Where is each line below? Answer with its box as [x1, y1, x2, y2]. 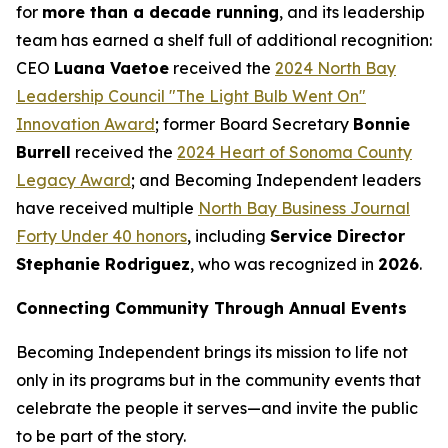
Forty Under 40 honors [16, 225, 187, 246]
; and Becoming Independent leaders [131, 169, 421, 190]
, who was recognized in [190, 253, 378, 274]
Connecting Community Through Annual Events [16, 297, 407, 318]
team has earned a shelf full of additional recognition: [16, 29, 432, 50]
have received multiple [16, 197, 198, 218]
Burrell [16, 141, 71, 162]
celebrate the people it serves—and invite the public [16, 397, 418, 418]
